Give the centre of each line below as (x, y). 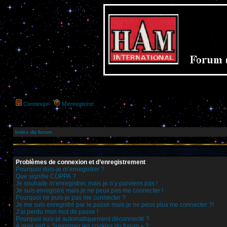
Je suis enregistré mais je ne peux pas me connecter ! (89, 191)
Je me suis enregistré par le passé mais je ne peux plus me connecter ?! (115, 205)
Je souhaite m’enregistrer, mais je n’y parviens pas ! (87, 183)
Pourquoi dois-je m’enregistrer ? (60, 169)
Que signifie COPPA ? (46, 176)
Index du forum (34, 132)
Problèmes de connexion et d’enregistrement (81, 162)
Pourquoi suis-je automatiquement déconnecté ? (83, 219)
